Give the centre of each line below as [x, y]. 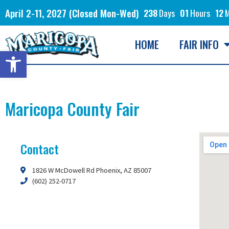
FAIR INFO [199, 44]
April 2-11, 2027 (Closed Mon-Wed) [72, 13]
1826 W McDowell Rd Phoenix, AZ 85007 [91, 170]
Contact [40, 148]
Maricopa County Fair [72, 108]
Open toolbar [30, 56]
